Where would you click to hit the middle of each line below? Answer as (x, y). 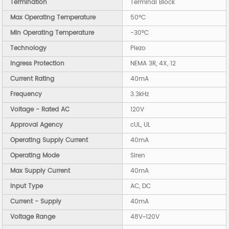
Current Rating (32, 79)
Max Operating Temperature (53, 18)
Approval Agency (37, 125)
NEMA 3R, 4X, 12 (153, 64)
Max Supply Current (40, 171)
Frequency (26, 95)
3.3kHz (140, 95)
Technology (29, 49)
